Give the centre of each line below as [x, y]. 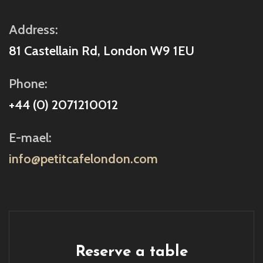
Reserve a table [131, 252]
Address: [33, 30]
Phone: [28, 84]
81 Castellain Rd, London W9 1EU [102, 51]
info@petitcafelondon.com [83, 159]
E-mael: [30, 138]
